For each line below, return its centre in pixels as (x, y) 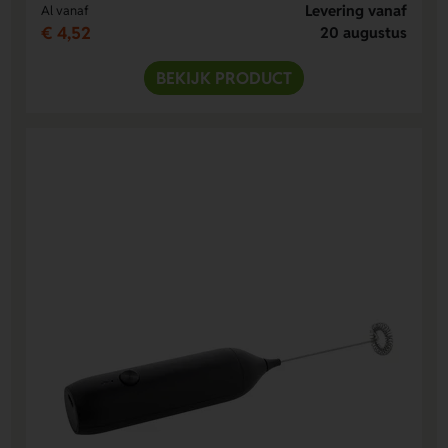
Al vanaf (65, 11)
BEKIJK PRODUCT (224, 78)
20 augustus (363, 33)
